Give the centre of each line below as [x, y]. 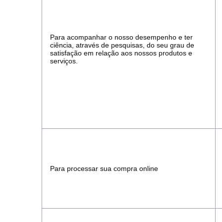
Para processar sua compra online [104, 168]
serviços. [64, 61]
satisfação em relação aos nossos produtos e [121, 53]
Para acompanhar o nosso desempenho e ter [121, 37]
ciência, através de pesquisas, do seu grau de [122, 45]
